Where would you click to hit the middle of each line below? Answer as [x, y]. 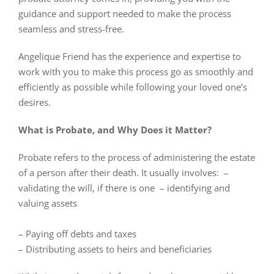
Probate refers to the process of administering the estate [137, 157]
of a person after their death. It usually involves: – [124, 172]
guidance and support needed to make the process [125, 13]
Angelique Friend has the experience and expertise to [130, 56]
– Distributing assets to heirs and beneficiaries [117, 249]
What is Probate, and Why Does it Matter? [117, 129]
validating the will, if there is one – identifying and [124, 187]
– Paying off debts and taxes [77, 233]
